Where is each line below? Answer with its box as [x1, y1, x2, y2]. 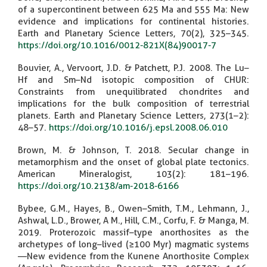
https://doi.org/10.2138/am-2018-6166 [18, 180, 179, 191]
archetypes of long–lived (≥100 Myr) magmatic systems [18, 238, 249, 250]
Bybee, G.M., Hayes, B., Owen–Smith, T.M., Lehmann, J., [18, 203, 249, 214]
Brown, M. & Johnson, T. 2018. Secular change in [18, 144, 249, 156]
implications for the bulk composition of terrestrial [18, 98, 249, 109]
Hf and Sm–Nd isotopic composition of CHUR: [18, 74, 249, 85]
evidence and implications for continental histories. [18, 15, 249, 27]
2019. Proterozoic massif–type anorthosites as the [18, 226, 249, 238]
